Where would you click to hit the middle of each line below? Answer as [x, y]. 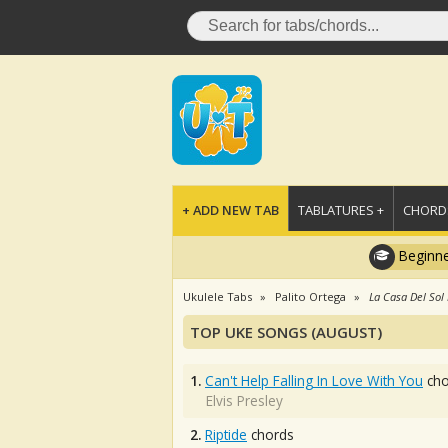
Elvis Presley [244, 400]
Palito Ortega [310, 296]
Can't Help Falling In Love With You [314, 380]
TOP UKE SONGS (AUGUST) [286, 332]
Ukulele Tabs [217, 296]
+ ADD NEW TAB [230, 210]
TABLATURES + [341, 210]
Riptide [226, 434]
